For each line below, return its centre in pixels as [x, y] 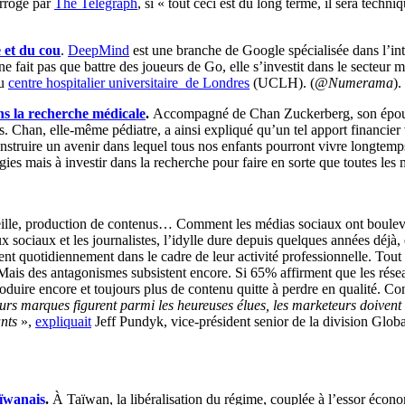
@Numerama [354, 82]
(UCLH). [280, 82]
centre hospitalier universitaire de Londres [129, 82]
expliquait [63, 321]
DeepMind [99, 50]
